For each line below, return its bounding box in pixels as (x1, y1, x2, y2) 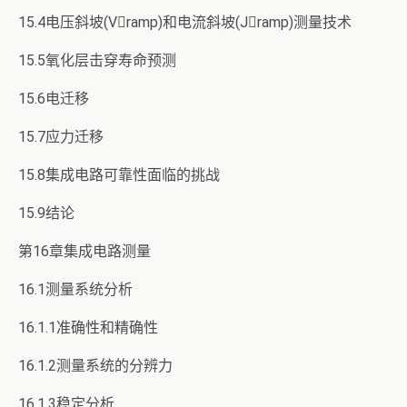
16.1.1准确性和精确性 (18, 319, 158, 336)
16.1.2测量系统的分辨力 (18, 357, 173, 374)
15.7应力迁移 (18, 128, 104, 145)
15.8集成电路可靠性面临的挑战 (18, 166, 220, 184)
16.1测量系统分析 (18, 281, 133, 298)
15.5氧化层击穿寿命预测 (18, 52, 176, 69)
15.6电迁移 (18, 90, 89, 107)
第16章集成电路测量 (18, 243, 151, 260)
